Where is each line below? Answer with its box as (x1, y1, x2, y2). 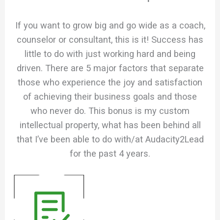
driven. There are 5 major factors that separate (16, 62, 204, 73)
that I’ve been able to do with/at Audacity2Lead (16, 134, 204, 144)
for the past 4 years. (70, 148, 150, 159)
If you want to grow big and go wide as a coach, (15, 20, 205, 30)
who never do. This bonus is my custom (30, 105, 190, 116)
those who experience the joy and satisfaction (18, 77, 202, 87)
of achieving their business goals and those (23, 91, 197, 102)
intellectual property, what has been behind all (19, 119, 201, 130)
